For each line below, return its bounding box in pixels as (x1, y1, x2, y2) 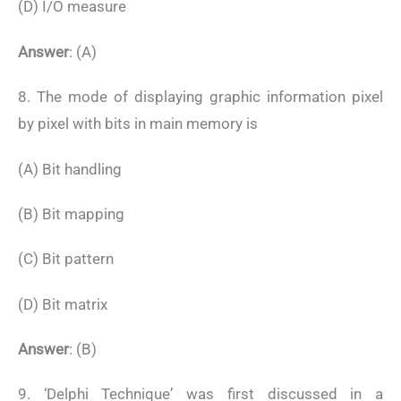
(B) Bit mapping (18, 204, 124, 223)
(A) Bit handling (18, 159, 122, 178)
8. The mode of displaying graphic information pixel (18, 88, 383, 107)
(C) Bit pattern (18, 250, 114, 269)
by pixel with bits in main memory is (18, 115, 258, 133)
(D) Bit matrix (18, 294, 107, 313)
